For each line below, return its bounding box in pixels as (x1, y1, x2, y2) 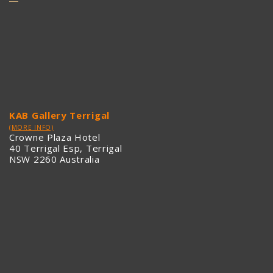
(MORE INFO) (9, 123, 54, 132)
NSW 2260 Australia (9, 153, 100, 166)
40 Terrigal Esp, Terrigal (9, 142, 122, 155)
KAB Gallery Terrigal (9, 109, 110, 122)
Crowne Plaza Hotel (9, 131, 101, 144)
